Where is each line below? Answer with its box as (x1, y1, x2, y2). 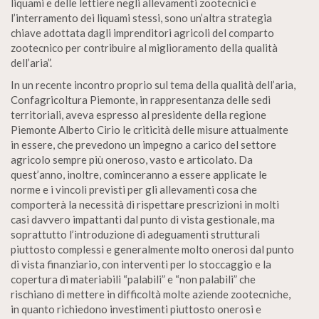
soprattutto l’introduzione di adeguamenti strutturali (11, 228, 260, 241)
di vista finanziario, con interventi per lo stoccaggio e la (11, 258, 271, 271)
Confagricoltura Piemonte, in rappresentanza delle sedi (11, 93, 271, 107)
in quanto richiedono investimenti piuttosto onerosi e (11, 303, 261, 316)
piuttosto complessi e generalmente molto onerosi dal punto (11, 243, 294, 256)
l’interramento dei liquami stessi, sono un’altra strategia (11, 11, 272, 25)
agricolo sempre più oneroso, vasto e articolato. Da (11, 153, 253, 167)
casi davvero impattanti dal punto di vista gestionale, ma (11, 213, 275, 226)
